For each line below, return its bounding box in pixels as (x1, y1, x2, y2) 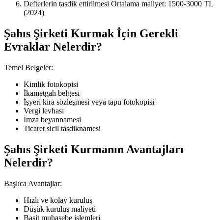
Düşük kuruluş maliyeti (24, 204, 96, 213)
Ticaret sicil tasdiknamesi (24, 124, 101, 133)
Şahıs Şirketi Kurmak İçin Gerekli (4, 27, 178, 40)
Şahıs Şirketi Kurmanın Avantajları (4, 142, 184, 156)
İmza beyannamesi (24, 115, 81, 124)
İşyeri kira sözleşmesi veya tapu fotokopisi (24, 97, 154, 106)
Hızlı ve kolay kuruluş (24, 195, 92, 204)
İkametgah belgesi (24, 88, 80, 97)
